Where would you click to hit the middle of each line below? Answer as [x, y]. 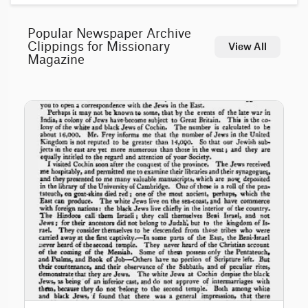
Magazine [56, 59]
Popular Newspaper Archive [109, 33]
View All [247, 47]
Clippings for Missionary [99, 46]
